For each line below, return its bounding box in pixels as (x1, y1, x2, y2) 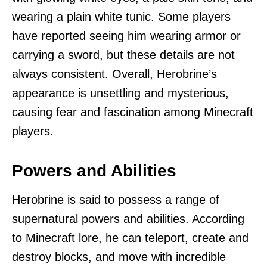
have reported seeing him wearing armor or (12, 29, 241, 43)
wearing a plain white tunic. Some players (12, 10, 231, 24)
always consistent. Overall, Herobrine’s (12, 67, 217, 81)
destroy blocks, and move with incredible (12, 250, 226, 264)
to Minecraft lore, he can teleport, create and (12, 231, 249, 245)
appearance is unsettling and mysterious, (12, 86, 229, 100)
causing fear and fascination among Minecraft (12, 105, 253, 119)
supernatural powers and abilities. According (12, 212, 244, 226)
